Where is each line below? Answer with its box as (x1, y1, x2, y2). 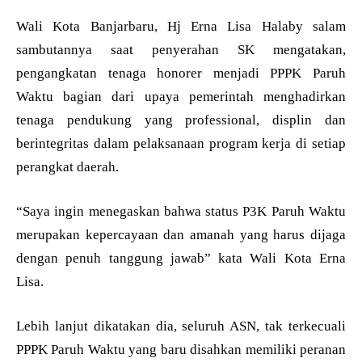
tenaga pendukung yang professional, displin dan (16, 112, 346, 128)
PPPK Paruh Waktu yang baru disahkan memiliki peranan (16, 341, 346, 357)
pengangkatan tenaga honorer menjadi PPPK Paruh (16, 65, 346, 81)
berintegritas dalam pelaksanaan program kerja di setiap (16, 135, 346, 151)
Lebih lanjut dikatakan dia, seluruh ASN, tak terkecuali (16, 318, 346, 334)
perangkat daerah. (16, 158, 119, 175)
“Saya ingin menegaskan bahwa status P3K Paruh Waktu (16, 203, 346, 219)
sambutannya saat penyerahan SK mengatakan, (16, 41, 346, 57)
